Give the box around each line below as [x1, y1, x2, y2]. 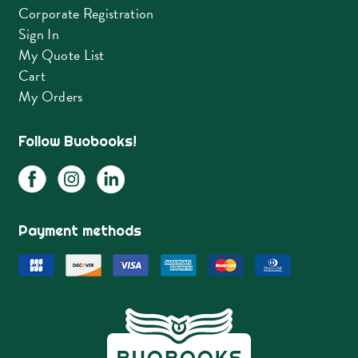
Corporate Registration [18, 2, 154, 25]
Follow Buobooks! [18, 132, 137, 151]
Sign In [18, 23, 59, 46]
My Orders [18, 86, 83, 108]
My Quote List [18, 44, 105, 66]
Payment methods [18, 221, 141, 241]
